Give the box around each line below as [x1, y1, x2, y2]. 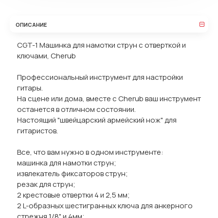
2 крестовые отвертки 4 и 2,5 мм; [17, 190, 130, 200]
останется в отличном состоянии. [17, 104, 136, 114]
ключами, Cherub [17, 51, 76, 61]
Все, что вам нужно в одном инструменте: [17, 147, 163, 157]
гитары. [17, 83, 43, 93]
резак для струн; [17, 179, 75, 189]
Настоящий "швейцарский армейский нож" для [17, 115, 177, 125]
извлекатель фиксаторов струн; [17, 168, 128, 179]
